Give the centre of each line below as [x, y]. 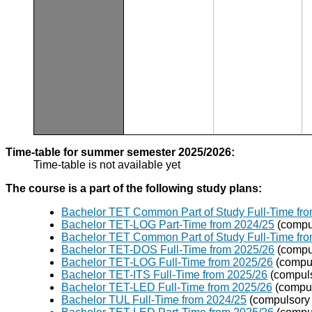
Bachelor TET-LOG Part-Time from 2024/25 [168, 225]
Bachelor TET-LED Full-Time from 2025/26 [167, 288]
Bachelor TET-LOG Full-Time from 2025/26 [167, 263]
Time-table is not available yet [107, 165]
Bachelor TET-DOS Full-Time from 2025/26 [168, 250]
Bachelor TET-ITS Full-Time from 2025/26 [164, 275]
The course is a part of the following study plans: [134, 189]
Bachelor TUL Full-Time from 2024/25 [154, 300]
